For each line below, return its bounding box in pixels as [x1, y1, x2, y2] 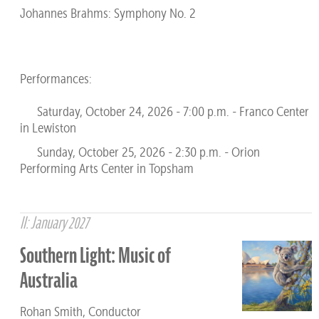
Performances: [19, 70, 92, 87]
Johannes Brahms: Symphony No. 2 [19, 4, 196, 21]
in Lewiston [19, 119, 76, 136]
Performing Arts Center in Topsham [19, 160, 194, 177]
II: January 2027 [19, 211, 88, 234]
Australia [19, 266, 78, 295]
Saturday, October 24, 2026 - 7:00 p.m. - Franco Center [19, 103, 309, 120]
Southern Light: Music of [19, 241, 171, 270]
